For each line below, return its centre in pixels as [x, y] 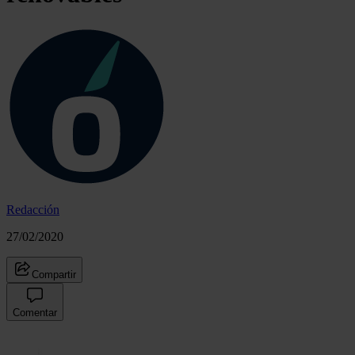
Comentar [35, 312]
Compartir [54, 274]
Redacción [33, 209]
